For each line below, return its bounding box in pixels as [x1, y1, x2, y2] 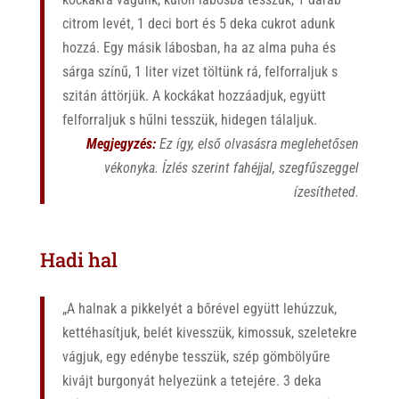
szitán [61, 86, 101, 104]
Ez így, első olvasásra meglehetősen [156, 134, 360, 152]
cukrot [260, 14, 300, 32]
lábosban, [164, 38, 224, 56]
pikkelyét [130, 299, 186, 317]
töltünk [202, 62, 247, 80]
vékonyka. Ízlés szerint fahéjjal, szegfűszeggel [104, 159, 360, 176]
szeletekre [297, 323, 357, 341]
